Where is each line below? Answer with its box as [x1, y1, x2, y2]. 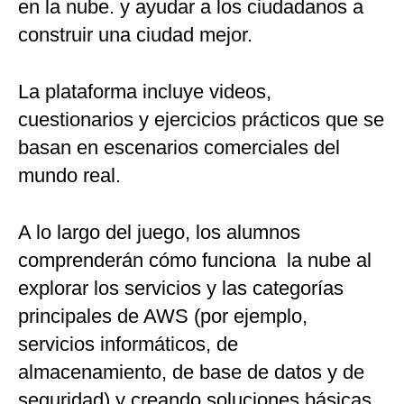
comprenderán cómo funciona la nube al [18, 249, 372, 272]
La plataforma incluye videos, [18, 80, 271, 104]
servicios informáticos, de [18, 333, 238, 356]
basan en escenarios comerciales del [18, 136, 340, 160]
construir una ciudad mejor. [18, 23, 252, 47]
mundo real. [18, 164, 121, 188]
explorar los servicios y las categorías [18, 277, 344, 300]
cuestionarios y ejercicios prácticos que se [18, 108, 384, 132]
